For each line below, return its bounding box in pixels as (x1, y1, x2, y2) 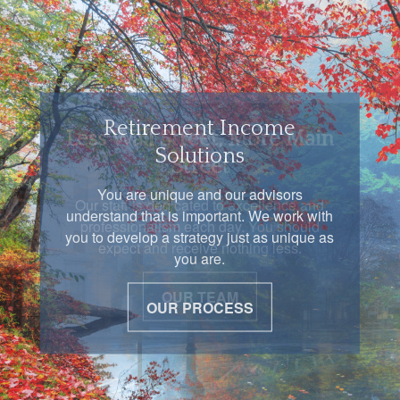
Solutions (154, 144, 246, 168)
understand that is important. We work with (66, 204, 334, 226)
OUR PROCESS (146, 296, 254, 318)
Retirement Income (104, 116, 296, 140)
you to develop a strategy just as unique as (65, 226, 335, 247)
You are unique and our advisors (96, 183, 303, 204)
